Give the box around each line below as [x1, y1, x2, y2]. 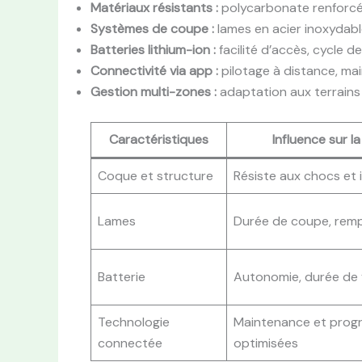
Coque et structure [98, 166, 213, 184]
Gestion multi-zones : [90, 82, 217, 100]
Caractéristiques [109, 130, 208, 148]
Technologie [98, 313, 170, 330]
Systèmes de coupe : [90, 19, 214, 37]
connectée [98, 334, 162, 351]
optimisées [234, 334, 298, 351]
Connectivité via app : [90, 61, 218, 79]
